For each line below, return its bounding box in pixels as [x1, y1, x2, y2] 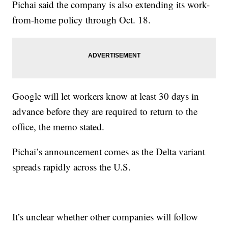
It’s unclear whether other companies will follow [12, 210, 198, 223]
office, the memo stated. [12, 120, 105, 133]
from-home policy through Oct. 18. [12, 13, 151, 26]
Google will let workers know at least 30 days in [12, 90, 199, 103]
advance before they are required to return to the [12, 105, 198, 118]
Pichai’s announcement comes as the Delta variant [12, 145, 206, 158]
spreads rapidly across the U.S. [12, 160, 131, 174]
